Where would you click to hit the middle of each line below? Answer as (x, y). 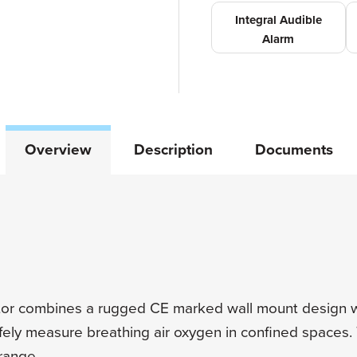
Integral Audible (278, 20)
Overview (58, 150)
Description (173, 150)
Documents (294, 150)
